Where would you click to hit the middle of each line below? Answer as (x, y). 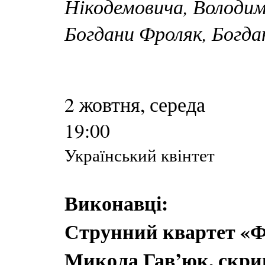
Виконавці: (116, 203)
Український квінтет (140, 155)
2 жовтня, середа (135, 104)
